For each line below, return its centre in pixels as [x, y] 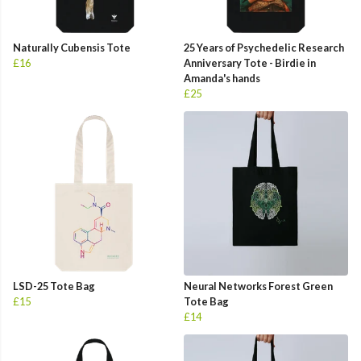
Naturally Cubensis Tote [72, 48]
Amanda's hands [222, 79]
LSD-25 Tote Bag [54, 286]
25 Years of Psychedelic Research [264, 48]
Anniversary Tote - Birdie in [250, 63]
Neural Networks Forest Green [258, 286]
